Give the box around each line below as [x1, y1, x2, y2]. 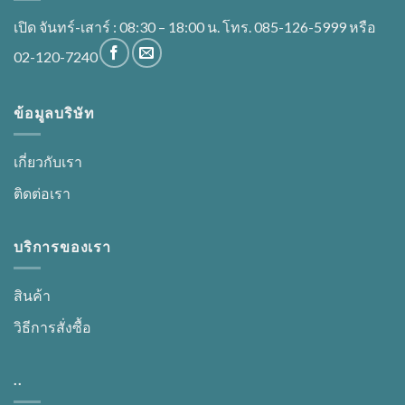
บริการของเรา [14, 237, 111, 255]
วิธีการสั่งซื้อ [14, 317, 91, 335]
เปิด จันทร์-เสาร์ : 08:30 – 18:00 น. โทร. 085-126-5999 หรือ [14, 17, 376, 35]
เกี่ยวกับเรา [14, 153, 82, 171]
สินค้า [14, 287, 51, 305]
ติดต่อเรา [14, 184, 71, 202]
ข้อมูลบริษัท [14, 103, 95, 121]
